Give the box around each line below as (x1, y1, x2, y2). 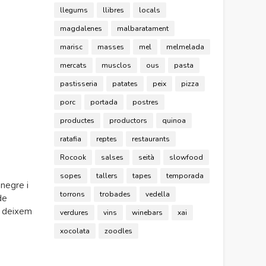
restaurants (132, 134, 170, 144)
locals (139, 5, 160, 15)
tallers (96, 170, 118, 180)
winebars (132, 207, 163, 217)
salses (101, 152, 123, 162)
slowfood (169, 152, 203, 162)
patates (112, 78, 138, 88)
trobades (100, 189, 131, 199)
